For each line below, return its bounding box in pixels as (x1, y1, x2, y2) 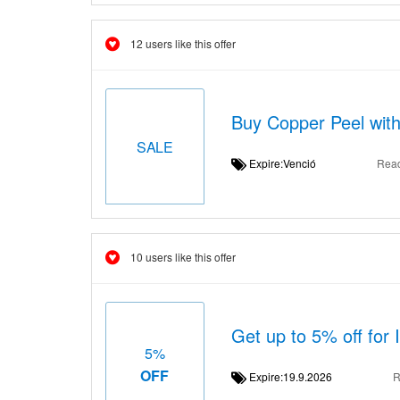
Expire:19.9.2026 (246, 369, 346, 384)
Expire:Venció (246, 155, 329, 171)
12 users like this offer (130, 36, 236, 51)
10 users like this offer (130, 249, 236, 264)
